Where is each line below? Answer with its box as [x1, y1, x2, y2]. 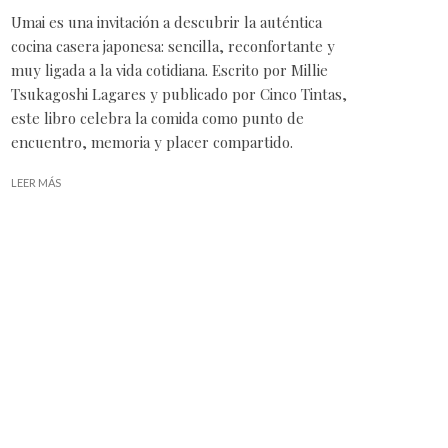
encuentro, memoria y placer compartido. [11, 132, 293, 153]
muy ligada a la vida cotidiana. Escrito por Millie [11, 60, 328, 81]
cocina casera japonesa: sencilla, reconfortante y [11, 36, 335, 57]
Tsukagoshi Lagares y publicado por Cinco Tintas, [11, 84, 347, 105]
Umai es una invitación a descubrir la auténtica [11, 12, 322, 33]
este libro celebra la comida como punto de [11, 108, 304, 129]
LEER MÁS [11, 176, 61, 190]
